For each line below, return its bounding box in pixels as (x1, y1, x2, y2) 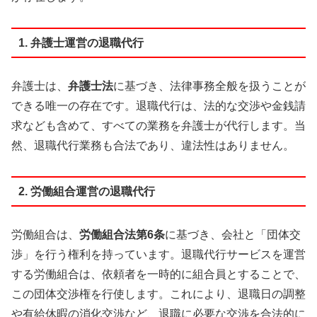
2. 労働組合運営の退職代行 (18, 185, 155, 197)
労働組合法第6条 (79, 229, 165, 241)
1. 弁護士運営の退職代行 (18, 36, 144, 49)
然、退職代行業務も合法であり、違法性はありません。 (11, 139, 294, 152)
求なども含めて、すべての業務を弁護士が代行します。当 (11, 120, 306, 132)
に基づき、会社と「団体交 (165, 229, 301, 241)
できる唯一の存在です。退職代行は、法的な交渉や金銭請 (11, 100, 306, 113)
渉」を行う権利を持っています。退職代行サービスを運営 (11, 248, 306, 261)
